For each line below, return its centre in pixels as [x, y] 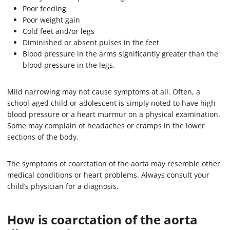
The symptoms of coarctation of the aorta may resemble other [114, 163]
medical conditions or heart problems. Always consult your [108, 175]
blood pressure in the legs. [69, 65]
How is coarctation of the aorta [102, 219]
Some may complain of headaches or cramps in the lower [106, 125]
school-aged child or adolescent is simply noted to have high [111, 103]
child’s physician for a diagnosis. [63, 186]
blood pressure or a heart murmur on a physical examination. [114, 114]
